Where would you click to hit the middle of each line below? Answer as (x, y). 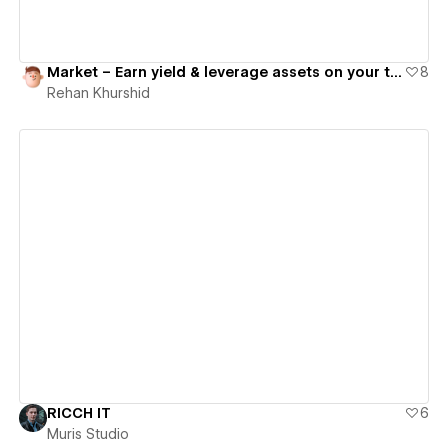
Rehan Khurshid (98, 93)
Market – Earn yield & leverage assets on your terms (395, 72)
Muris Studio (87, 433)
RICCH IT (78, 412)
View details (216, 266)
